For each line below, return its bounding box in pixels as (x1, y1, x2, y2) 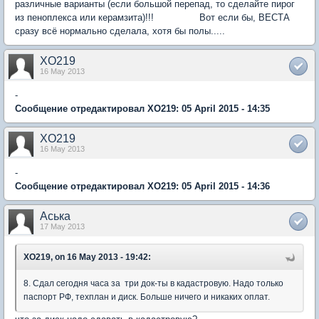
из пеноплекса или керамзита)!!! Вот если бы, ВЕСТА (15, 12, 290, 23)
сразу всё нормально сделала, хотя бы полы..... (15, 26, 231, 36)
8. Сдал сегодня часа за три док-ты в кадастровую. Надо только (23, 278, 283, 288)
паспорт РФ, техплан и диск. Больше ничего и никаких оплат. (23, 292, 272, 302)
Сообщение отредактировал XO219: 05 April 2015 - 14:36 (15, 181, 270, 192)
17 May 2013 (40, 222, 85, 231)
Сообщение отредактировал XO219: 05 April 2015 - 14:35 (15, 103, 270, 114)
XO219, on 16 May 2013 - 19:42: (23, 252, 151, 262)
